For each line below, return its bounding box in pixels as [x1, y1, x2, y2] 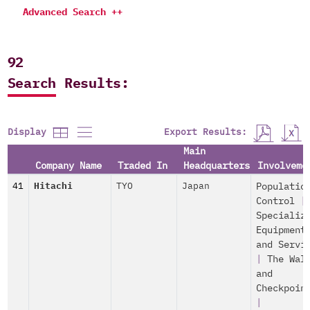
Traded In [118, 161, 167, 171]
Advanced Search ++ [22, 8, 122, 17]
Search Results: [7, 77, 129, 91]
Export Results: [163, 127, 253, 137]
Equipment [255, 226, 306, 235]
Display [7, 128, 52, 138]
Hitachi [33, 182, 73, 191]
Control [255, 197, 295, 206]
